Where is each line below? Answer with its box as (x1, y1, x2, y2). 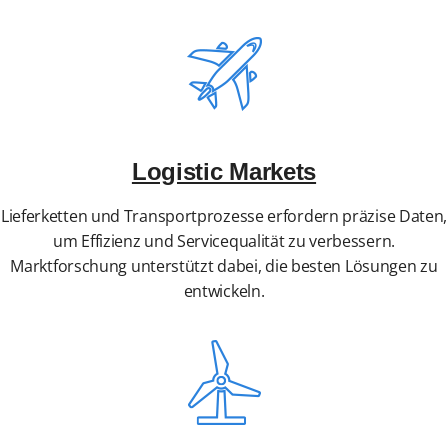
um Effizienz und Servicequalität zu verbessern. (53, 230, 395, 253)
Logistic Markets (131, 158, 317, 186)
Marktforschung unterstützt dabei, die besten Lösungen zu (10, 255, 438, 278)
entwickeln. (183, 280, 265, 303)
